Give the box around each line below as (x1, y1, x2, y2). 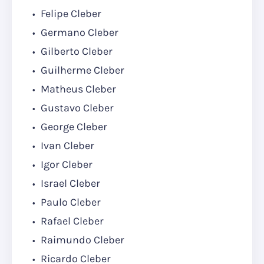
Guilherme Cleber (38, 64, 124, 77)
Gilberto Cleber (38, 45, 113, 58)
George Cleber (38, 120, 107, 134)
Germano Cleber (38, 26, 118, 39)
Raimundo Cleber (38, 233, 124, 247)
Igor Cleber (38, 158, 93, 171)
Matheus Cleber (38, 82, 116, 96)
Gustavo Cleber (38, 101, 114, 115)
